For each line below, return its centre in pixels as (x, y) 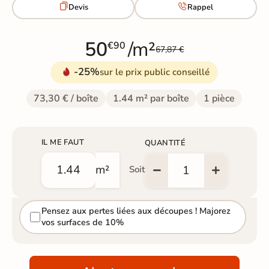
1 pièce (219, 98)
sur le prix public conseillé (155, 72)
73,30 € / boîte (66, 98)
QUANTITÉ (165, 143)
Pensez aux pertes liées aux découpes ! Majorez (136, 211)
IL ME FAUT (62, 142)
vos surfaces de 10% (82, 222)
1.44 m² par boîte (151, 98)
